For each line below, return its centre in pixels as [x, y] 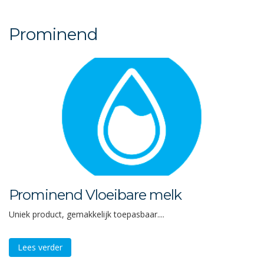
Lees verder [40, 247]
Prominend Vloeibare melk [95, 195]
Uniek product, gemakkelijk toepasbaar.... [87, 214]
